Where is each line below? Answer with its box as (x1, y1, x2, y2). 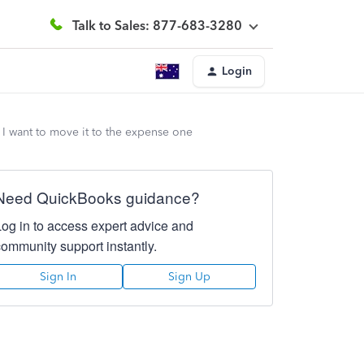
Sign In (40, 270, 77, 284)
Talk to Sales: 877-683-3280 (72, 17, 242, 33)
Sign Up (167, 270, 210, 284)
